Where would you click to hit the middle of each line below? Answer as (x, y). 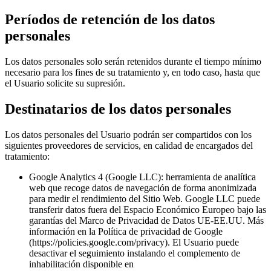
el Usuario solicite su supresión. (65, 83)
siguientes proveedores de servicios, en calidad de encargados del (129, 145)
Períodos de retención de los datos (110, 20)
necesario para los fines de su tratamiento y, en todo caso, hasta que (132, 73)
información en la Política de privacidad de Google (126, 231)
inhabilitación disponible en (81, 264)
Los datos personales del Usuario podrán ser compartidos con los (128, 135)
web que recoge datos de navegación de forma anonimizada (143, 188)
